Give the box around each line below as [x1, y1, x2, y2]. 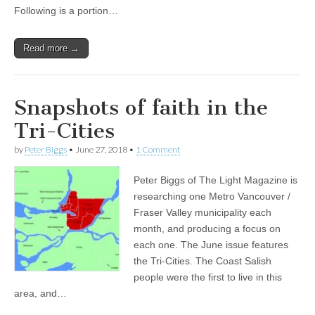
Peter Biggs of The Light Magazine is [134, 174, 297, 186]
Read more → [23, 42, 79, 53]
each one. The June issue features [134, 238, 288, 250]
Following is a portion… [14, 4, 118, 16]
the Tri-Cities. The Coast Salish [134, 255, 271, 266]
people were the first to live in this [134, 271, 282, 283]
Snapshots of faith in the [14, 94, 268, 120]
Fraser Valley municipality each [134, 206, 271, 218]
